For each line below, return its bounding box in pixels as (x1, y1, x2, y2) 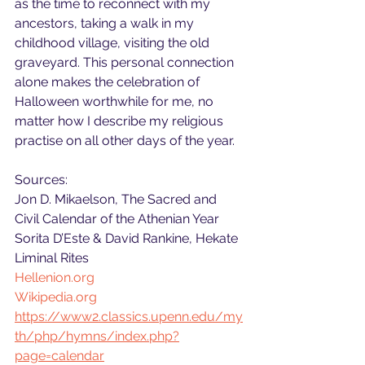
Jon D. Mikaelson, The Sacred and (15, 191, 220, 207)
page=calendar (15, 347, 104, 363)
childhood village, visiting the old (15, 34, 213, 51)
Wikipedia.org (15, 288, 97, 305)
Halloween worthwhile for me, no (15, 93, 217, 109)
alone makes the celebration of (15, 73, 203, 90)
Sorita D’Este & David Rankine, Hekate (15, 230, 241, 246)
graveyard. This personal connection (15, 54, 237, 70)
